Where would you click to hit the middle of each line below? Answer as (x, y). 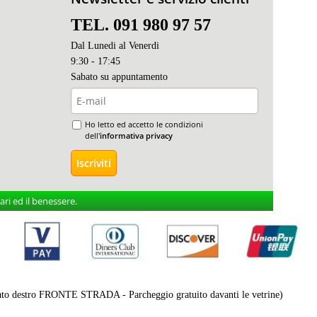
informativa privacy (136, 136)
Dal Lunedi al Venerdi (115, 46)
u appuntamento (136, 77)
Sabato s (87, 77)
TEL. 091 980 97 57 (141, 25)
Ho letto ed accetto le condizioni (144, 124)
